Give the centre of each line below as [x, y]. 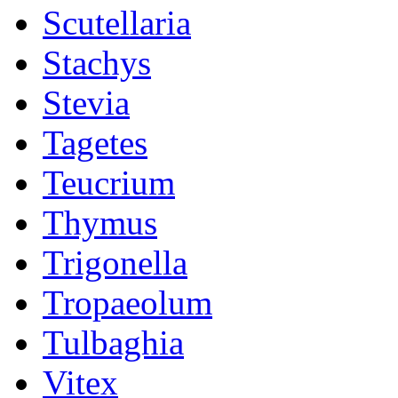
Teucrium [109, 183]
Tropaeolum [127, 302]
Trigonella [115, 263]
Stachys [97, 63]
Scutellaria [117, 23]
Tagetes [95, 143]
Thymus [100, 223]
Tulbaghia [113, 342]
